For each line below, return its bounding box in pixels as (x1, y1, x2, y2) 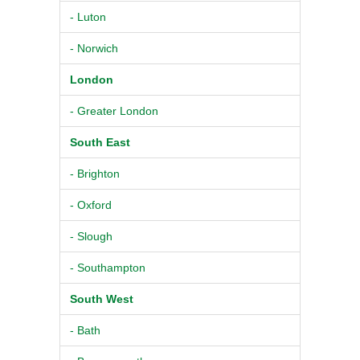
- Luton (70, 10, 106, 23)
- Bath (70, 323, 100, 337)
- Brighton (70, 166, 120, 180)
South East (70, 135, 130, 149)
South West (70, 292, 133, 305)
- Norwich (70, 41, 118, 55)
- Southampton (70, 260, 145, 274)
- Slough (70, 229, 112, 243)
